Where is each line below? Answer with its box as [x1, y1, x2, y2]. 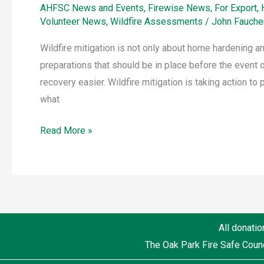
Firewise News [148, 2, 210, 14]
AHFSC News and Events [40, 2, 144, 14]
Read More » [40, 125, 93, 137]
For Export [214, 2, 257, 14]
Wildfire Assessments [110, 16, 203, 28]
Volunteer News [40, 16, 106, 28]
